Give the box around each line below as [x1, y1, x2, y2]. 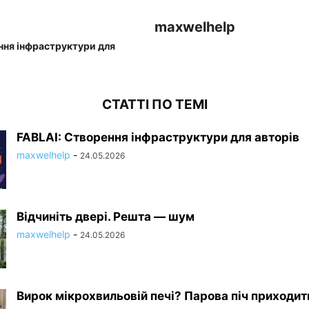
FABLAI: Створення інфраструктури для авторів [17, 130, 299, 145]
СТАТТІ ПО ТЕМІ [101, 97, 208, 113]
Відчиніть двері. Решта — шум [17, 210, 195, 224]
